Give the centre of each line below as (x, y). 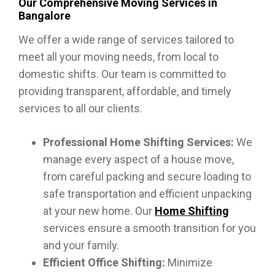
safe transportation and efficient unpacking (147, 193)
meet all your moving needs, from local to (118, 56)
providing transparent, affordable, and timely (125, 91)
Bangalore (45, 15)
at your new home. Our (99, 211)
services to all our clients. (80, 108)
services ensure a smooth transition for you (149, 228)
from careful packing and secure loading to (147, 176)
